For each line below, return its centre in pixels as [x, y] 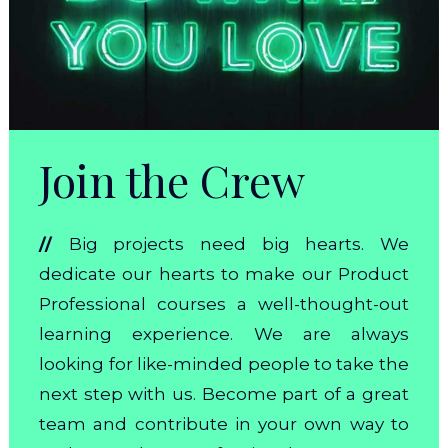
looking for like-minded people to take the [224, 364]
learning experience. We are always [224, 334]
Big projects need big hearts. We [238, 244]
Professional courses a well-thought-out [224, 304]
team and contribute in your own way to [224, 424]
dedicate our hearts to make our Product [224, 274]
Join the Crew [172, 180]
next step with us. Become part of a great [224, 394]
